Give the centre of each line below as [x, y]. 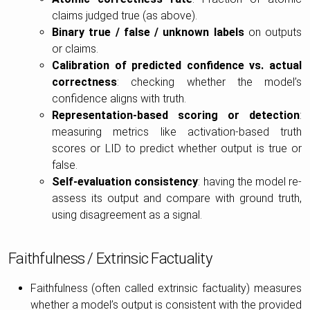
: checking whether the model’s [209, 82]
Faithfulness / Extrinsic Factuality [110, 259]
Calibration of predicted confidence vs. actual [177, 66]
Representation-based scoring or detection [176, 116]
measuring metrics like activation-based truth [177, 132]
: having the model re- [250, 182]
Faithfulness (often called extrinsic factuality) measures [166, 289]
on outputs [273, 33]
